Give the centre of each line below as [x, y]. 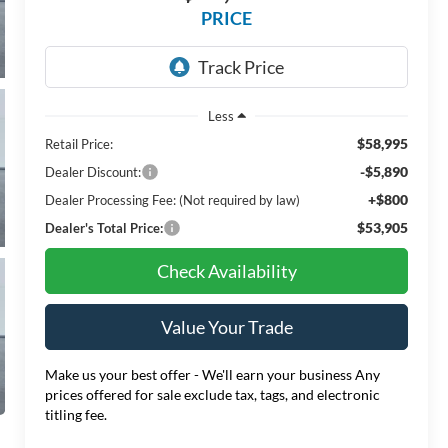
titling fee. [76, 414]
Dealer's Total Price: [104, 227]
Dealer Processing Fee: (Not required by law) [173, 199]
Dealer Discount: [93, 171]
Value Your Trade [226, 326]
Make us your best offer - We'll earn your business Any [213, 374]
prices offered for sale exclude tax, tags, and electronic [213, 394]
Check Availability [226, 270]
